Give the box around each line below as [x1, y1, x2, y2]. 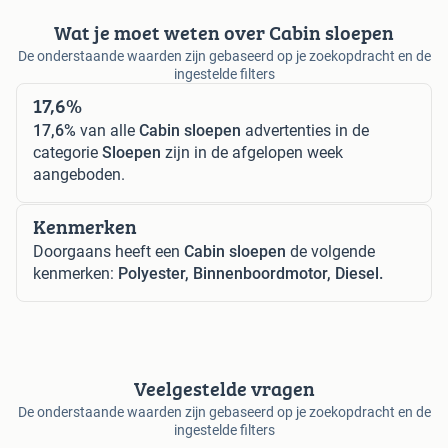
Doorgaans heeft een [33, 241, 184, 261]
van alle [76, 120, 139, 140]
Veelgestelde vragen [133, 373, 315, 403]
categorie [33, 142, 102, 162]
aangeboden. [33, 164, 125, 184]
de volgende [286, 241, 375, 261]
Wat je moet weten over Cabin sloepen [54, 17, 394, 47]
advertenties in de [241, 120, 369, 140]
